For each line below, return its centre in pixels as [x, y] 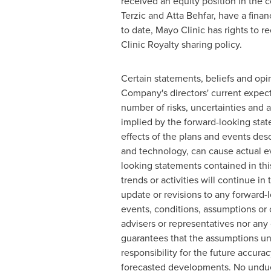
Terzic [133, 15]
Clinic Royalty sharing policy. [181, 44]
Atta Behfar [190, 15]
